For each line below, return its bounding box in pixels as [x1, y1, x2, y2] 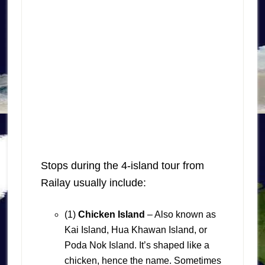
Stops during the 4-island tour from [40, 160, 204, 172]
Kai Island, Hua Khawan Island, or [64, 225, 207, 235]
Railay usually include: [40, 177, 146, 189]
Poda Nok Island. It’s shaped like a [64, 240, 209, 251]
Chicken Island [77, 209, 145, 220]
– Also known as [144, 209, 216, 220]
